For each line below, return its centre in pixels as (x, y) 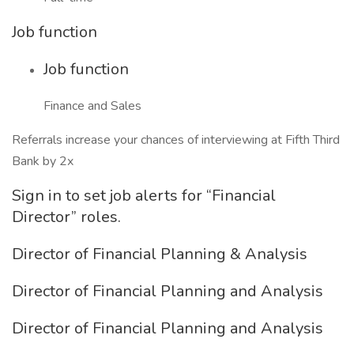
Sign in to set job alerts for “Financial (144, 196)
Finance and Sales (92, 106)
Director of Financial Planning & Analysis (160, 254)
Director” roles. (66, 217)
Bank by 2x (43, 161)
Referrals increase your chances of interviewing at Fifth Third (176, 140)
